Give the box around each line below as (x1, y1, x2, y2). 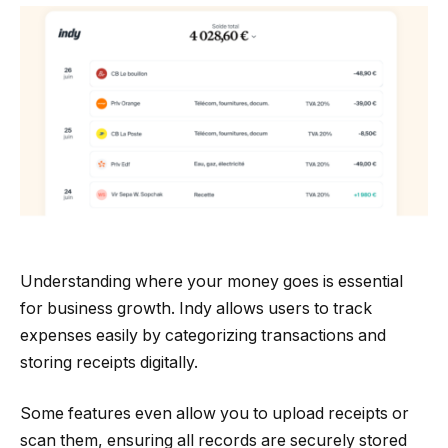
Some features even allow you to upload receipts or (20, 404, 409, 424)
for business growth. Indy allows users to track (20, 298, 372, 318)
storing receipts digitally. (20, 352, 198, 372)
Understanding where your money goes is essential (20, 271, 403, 291)
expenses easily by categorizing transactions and (20, 325, 386, 345)
